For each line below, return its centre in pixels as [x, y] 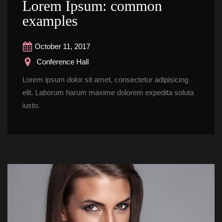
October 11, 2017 [62, 46]
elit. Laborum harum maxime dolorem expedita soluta [108, 92]
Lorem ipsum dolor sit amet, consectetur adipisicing [105, 80]
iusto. [31, 105]
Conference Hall [62, 62]
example [50, 21]
